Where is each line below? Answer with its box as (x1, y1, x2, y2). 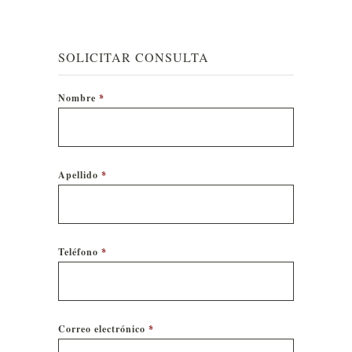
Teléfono (58, 245, 98, 258)
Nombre (58, 91, 96, 104)
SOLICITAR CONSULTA (58, 49, 209, 66)
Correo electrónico (58, 322, 145, 335)
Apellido (58, 168, 98, 181)
